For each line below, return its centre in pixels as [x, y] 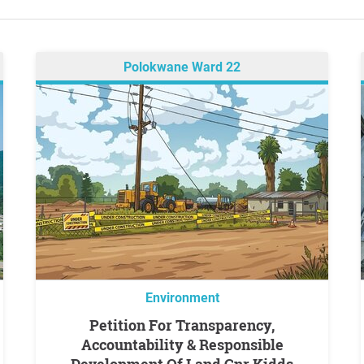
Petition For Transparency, [94, 325]
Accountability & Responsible [182, 344]
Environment [182, 298]
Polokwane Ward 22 [182, 67]
